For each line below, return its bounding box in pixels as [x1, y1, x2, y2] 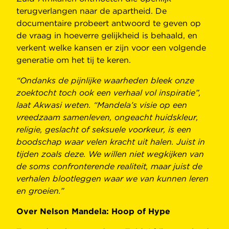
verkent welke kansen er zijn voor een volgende [16, 43, 206, 53]
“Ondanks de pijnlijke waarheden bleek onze [16, 76, 194, 86]
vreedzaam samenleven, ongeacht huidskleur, [16, 112, 198, 123]
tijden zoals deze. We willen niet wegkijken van [16, 149, 204, 159]
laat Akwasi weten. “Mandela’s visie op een [16, 100, 187, 110]
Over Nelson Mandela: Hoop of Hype [16, 207, 170, 217]
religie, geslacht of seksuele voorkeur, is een [16, 125, 191, 135]
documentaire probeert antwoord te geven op [16, 18, 201, 29]
